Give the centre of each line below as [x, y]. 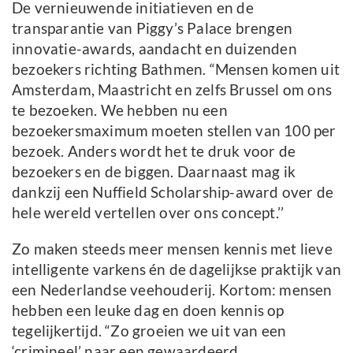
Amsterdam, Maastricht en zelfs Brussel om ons [172, 89]
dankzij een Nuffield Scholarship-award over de [173, 192]
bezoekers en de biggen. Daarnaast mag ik [154, 171]
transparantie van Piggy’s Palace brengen [152, 28]
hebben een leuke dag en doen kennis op [148, 310]
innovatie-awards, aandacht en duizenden [154, 48]
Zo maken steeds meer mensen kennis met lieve [172, 249]
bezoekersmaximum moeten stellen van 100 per [174, 130]
